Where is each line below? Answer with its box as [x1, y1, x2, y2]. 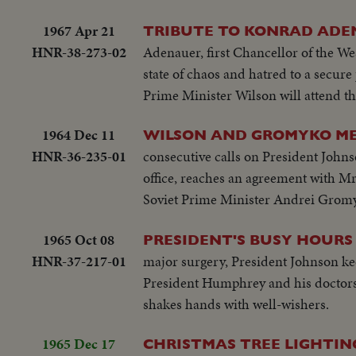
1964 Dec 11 [42, 125, 115, 145]
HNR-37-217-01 [31, 250, 126, 271]
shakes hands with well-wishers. [143, 293, 329, 314]
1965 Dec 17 [42, 334, 115, 354]
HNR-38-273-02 [31, 41, 126, 62]
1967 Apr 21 [42, 20, 115, 41]
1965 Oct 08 [43, 229, 114, 250]
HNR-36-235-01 [31, 146, 126, 167]
